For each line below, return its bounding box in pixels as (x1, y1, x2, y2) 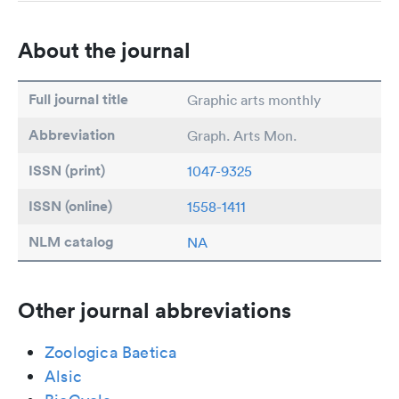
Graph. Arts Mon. (187, 126, 297, 144)
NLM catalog (28, 232, 114, 251)
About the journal (18, 37, 191, 63)
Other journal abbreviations (18, 297, 291, 323)
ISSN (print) (28, 161, 105, 180)
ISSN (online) (28, 197, 112, 216)
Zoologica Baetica (45, 342, 177, 362)
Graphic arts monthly (187, 91, 321, 109)
